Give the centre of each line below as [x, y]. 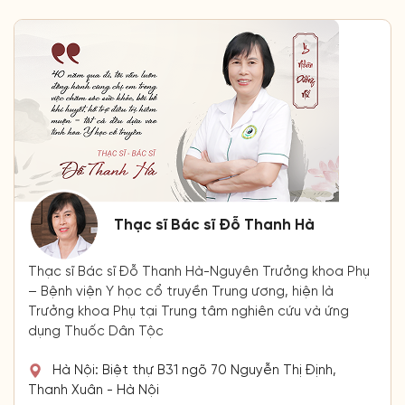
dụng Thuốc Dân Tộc [96, 331]
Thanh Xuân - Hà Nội [94, 390]
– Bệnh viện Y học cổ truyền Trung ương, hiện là [181, 292]
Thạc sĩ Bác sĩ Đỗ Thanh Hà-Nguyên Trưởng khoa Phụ [199, 272]
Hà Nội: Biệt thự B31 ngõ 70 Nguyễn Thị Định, [194, 370]
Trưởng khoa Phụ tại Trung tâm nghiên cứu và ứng [188, 311]
